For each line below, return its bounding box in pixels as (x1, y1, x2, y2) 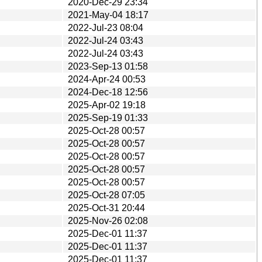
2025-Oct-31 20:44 (68, 202, 145, 213)
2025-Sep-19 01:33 (68, 112, 148, 123)
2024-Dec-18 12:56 (68, 87, 148, 97)
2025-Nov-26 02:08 (68, 215, 148, 226)
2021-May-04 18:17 (68, 9, 149, 20)
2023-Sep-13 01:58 (68, 61, 148, 71)
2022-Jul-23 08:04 (68, 22, 143, 33)
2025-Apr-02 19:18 (68, 99, 146, 110)
